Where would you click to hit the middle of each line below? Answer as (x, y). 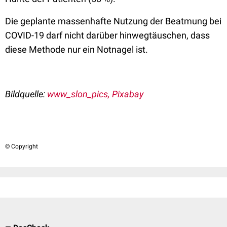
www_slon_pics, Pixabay (95, 94)
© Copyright (22, 146)
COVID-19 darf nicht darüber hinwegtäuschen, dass (107, 35)
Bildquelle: (26, 94)
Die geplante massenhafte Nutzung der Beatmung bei (113, 21)
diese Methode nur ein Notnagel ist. (78, 49)
